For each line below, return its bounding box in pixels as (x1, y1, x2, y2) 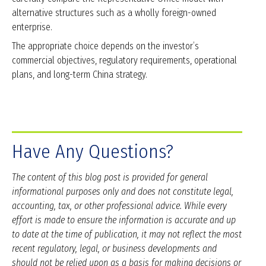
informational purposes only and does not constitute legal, (12, 186, 233, 198)
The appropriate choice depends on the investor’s (12, 40, 199, 52)
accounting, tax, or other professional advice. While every (12, 200, 227, 212)
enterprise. (12, 21, 52, 33)
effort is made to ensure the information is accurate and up (12, 214, 236, 226)
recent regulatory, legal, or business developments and (12, 243, 217, 255)
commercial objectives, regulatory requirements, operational (12, 55, 237, 66)
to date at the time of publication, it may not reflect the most (12, 229, 242, 240)
